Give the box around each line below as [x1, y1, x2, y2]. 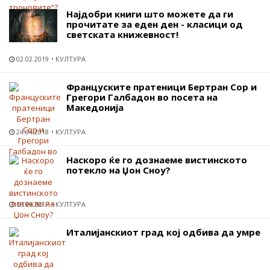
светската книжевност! [66, 28, 178, 40]
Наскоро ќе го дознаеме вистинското [66, 153, 247, 166]
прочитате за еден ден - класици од [66, 17, 243, 30]
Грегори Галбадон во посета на [66, 90, 218, 103]
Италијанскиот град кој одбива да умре [66, 225, 260, 238]
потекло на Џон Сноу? [66, 163, 171, 176]
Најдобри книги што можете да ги [66, 7, 233, 20]
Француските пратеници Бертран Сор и [66, 80, 257, 93]
